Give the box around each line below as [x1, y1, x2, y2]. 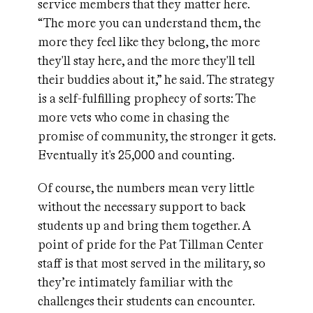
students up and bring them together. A [38, 218, 250, 233]
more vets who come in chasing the [38, 110, 229, 125]
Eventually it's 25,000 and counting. [38, 147, 235, 163]
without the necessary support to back [38, 199, 245, 214]
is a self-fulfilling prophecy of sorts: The [38, 91, 256, 106]
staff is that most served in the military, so [38, 256, 265, 271]
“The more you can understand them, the [38, 15, 261, 31]
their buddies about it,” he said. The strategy [38, 72, 275, 87]
